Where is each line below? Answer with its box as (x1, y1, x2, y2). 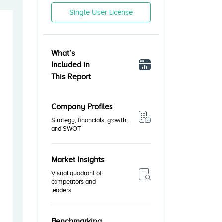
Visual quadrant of (51, 170, 102, 177)
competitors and (51, 178, 96, 185)
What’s (51, 49, 75, 57)
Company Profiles (51, 102, 112, 111)
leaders (51, 187, 71, 194)
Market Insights (51, 155, 104, 164)
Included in (51, 60, 90, 69)
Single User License (69, 8, 133, 16)
